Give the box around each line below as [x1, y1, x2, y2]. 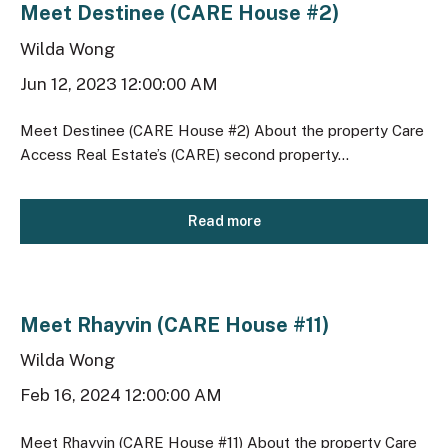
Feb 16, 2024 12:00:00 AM [20, 385, 222, 406]
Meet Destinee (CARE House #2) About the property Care [20, 122, 424, 140]
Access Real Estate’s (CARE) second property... [20, 146, 349, 164]
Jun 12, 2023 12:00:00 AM [20, 73, 218, 94]
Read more [187, 213, 261, 230]
